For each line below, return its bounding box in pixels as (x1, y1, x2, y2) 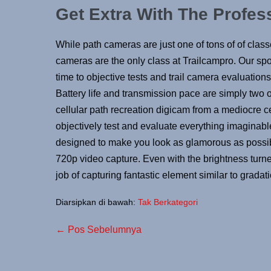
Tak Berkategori (138, 197, 198, 207)
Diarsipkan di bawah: (56, 197, 135, 207)
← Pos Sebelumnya (56, 224, 142, 235)
